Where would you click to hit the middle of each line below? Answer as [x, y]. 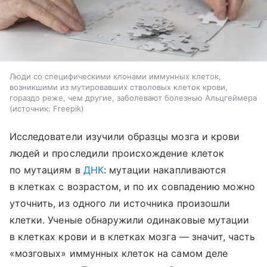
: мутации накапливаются [164, 170]
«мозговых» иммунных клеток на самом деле [119, 253]
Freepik [67, 108]
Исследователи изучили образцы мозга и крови [125, 136]
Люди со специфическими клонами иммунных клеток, [115, 76]
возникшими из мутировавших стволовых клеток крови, [119, 87]
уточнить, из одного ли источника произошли [120, 203]
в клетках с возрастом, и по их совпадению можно [133, 186]
